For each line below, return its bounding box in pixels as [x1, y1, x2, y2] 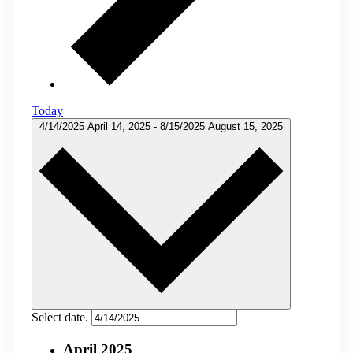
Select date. [32, 310, 91, 324]
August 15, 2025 [208, 120, 283, 132]
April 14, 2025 [87, 120, 154, 132]
